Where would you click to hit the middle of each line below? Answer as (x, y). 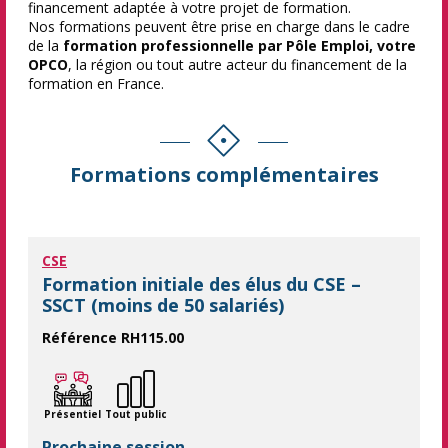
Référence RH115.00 (113, 338)
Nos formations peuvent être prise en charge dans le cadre (219, 27)
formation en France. (96, 84)
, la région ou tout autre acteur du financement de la (237, 65)
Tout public (136, 414)
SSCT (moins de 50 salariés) (163, 305)
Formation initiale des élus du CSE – (201, 284)
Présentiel (72, 414)
